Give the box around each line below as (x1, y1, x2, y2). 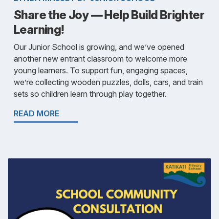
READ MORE (14, 108, 59, 118)
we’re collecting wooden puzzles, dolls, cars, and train (14, 77, 203, 87)
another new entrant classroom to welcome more (14, 53, 187, 64)
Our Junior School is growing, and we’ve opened (14, 42, 184, 52)
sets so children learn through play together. (14, 88, 167, 99)
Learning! (14, 22, 64, 37)
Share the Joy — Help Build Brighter (14, 7, 204, 22)
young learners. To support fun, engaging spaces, (14, 65, 188, 75)
